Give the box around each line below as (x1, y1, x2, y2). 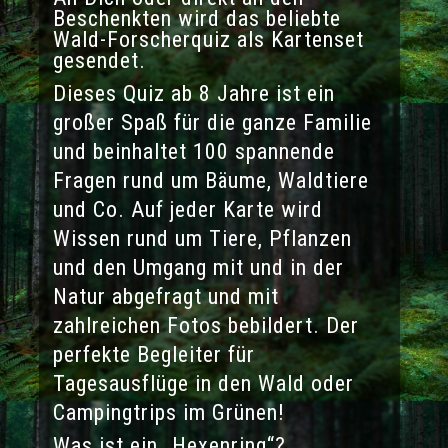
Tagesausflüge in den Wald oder (52, 371, 354, 397)
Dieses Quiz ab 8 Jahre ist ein (52, 81, 335, 107)
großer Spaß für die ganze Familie (52, 110, 372, 136)
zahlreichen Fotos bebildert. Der (52, 313, 359, 339)
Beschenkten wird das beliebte (52, 6, 341, 32)
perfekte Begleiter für (52, 342, 255, 368)
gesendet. (52, 48, 146, 74)
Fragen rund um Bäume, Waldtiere (52, 168, 369, 194)
